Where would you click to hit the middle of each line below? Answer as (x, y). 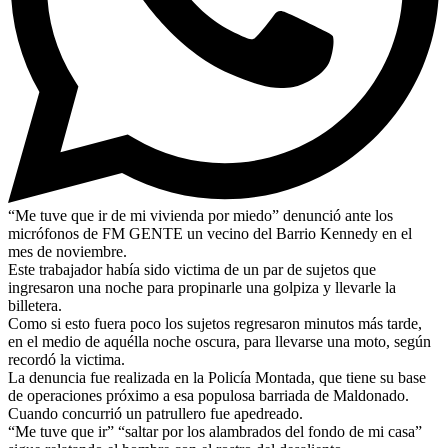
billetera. (35, 305)
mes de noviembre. (67, 251)
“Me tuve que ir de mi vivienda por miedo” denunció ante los (200, 215)
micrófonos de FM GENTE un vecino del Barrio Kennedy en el (210, 233)
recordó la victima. (66, 359)
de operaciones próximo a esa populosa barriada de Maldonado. (208, 395)
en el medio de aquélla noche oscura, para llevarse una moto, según (219, 341)
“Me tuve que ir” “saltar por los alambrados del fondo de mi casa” (215, 431)
